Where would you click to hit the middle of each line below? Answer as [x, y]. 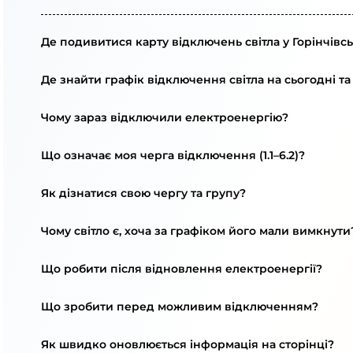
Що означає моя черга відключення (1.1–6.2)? [173, 155]
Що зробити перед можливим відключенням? [180, 307]
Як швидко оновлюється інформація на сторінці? [188, 344]
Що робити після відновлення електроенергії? [182, 269]
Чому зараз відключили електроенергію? [165, 117]
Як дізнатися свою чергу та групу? [143, 193]
